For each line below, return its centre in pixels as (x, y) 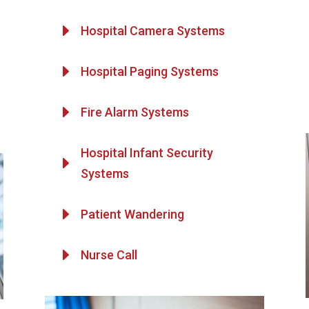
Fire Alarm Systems (134, 112)
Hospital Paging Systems (149, 72)
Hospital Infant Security (147, 153)
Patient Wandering (132, 215)
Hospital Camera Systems (152, 31)
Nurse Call (109, 255)
